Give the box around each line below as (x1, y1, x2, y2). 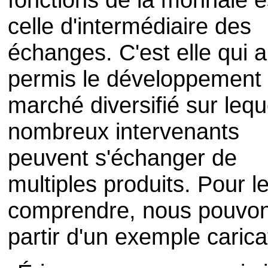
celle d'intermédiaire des (8, 13, 252, 39)
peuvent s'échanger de (8, 144, 237, 170)
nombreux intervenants (8, 118, 240, 144)
